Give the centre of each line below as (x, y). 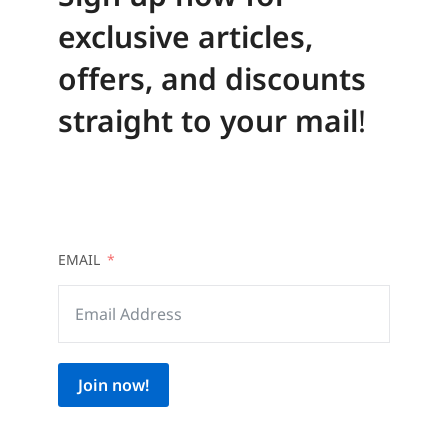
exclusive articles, (185, 36)
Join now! (113, 384)
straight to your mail (207, 120)
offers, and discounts (211, 78)
